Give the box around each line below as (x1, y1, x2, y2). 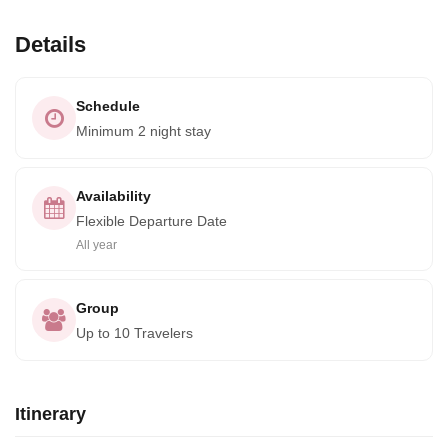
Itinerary (15, 404, 86, 424)
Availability (76, 188, 151, 204)
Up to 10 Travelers (76, 325, 193, 341)
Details (15, 32, 86, 57)
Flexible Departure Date (76, 213, 227, 229)
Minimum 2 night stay (76, 123, 211, 139)
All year (76, 238, 117, 252)
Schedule (76, 98, 140, 114)
